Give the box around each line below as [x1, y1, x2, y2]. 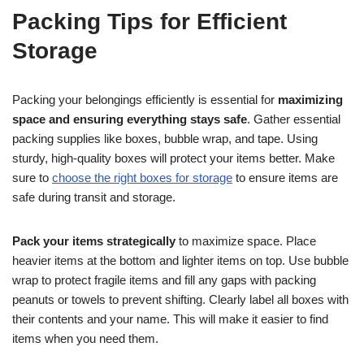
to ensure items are [232, 170, 338, 184]
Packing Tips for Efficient [12, 8, 287, 34]
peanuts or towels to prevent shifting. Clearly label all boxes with [12, 292, 349, 306]
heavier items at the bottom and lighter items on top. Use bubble [12, 253, 349, 267]
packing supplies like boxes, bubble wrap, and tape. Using [12, 131, 318, 145]
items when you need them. [12, 331, 158, 345]
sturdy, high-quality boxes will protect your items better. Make [12, 150, 335, 165]
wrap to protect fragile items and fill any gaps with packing [12, 272, 316, 287]
